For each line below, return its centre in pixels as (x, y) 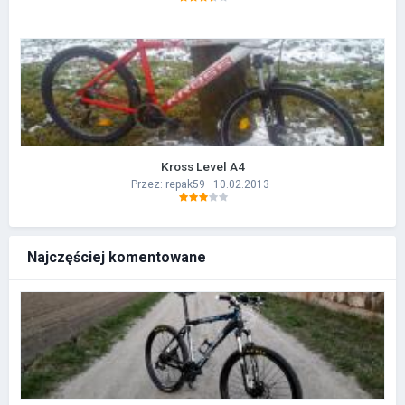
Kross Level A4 (202, 166)
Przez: (148, 184)
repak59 (185, 184)
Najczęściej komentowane (117, 257)
